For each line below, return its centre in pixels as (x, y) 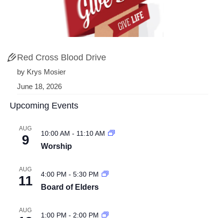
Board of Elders (70, 187)
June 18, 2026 (39, 87)
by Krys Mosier (41, 72)
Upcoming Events (44, 106)
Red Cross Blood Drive (62, 57)
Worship (56, 146)
